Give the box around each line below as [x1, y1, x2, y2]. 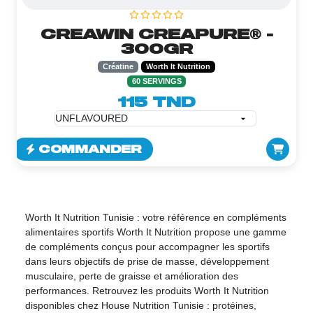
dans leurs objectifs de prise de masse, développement [24, 255, 269, 267]
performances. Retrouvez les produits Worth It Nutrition [24, 284, 269, 296]
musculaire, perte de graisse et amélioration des [24, 270, 238, 282]
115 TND [117, 93, 196, 110]
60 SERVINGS [131, 77, 182, 86]
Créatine [103, 62, 134, 71]
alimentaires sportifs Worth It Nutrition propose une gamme [24, 226, 286, 238]
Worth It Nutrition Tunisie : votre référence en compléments [24, 211, 286, 223]
